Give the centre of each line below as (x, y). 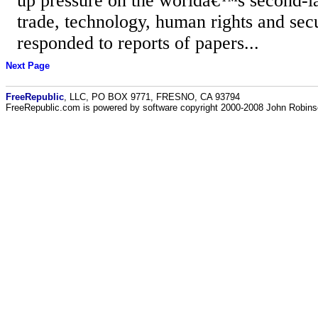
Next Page (28, 66)
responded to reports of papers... (138, 43)
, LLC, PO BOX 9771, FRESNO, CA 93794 (152, 97)
